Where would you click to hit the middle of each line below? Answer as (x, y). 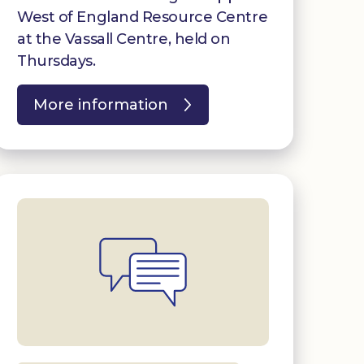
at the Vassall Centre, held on (124, 39)
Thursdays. (56, 61)
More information (101, 104)
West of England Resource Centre (143, 17)
